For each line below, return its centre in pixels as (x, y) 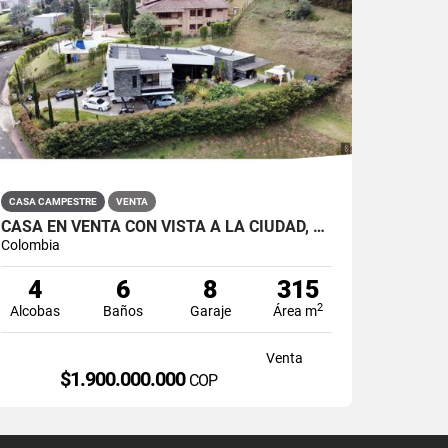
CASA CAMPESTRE (53, 201)
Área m (295, 310)
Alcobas (35, 310)
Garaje (210, 310)
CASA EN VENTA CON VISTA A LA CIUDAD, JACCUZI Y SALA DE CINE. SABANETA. (319, 226)
